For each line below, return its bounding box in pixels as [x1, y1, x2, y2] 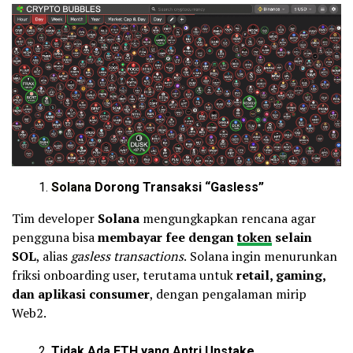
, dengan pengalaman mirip [150, 284, 307, 303]
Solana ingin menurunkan [190, 247, 337, 265]
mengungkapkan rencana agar [139, 209, 316, 227]
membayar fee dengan [98, 228, 237, 246]
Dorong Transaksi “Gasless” [91, 179, 264, 195]
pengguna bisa [12, 228, 98, 246]
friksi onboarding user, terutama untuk [12, 266, 236, 284]
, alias [36, 247, 71, 265]
